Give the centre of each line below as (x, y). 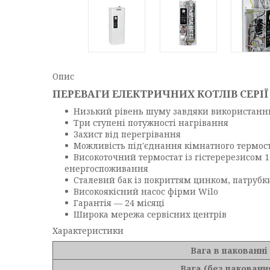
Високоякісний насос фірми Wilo (146, 191)
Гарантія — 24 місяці (119, 203)
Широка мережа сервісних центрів (150, 214)
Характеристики (88, 231)
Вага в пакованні (229, 250)
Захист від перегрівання (127, 134)
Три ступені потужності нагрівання (151, 123)
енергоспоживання (106, 168)
